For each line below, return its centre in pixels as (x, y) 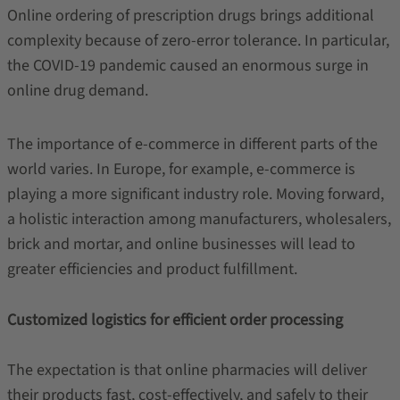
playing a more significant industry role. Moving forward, (195, 194)
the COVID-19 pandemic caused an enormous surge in (187, 66)
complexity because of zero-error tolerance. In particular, (198, 41)
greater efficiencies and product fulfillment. (155, 269)
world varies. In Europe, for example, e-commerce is (181, 169)
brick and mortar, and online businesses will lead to (181, 244)
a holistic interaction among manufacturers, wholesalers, (199, 219)
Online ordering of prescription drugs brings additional (190, 16)
